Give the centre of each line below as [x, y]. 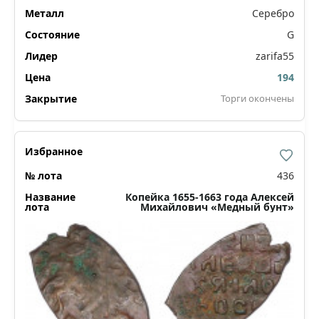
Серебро [273, 13]
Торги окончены [257, 98]
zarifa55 [275, 56]
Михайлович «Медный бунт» [217, 206]
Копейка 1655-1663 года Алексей [210, 197]
